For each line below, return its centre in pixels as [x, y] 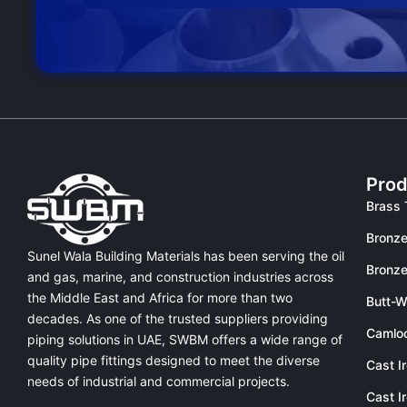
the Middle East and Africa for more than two [160, 298]
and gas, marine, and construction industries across [180, 277]
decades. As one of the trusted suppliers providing [178, 318]
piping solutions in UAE [94, 339]
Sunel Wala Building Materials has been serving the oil [186, 256]
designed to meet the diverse [231, 360]
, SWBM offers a [211, 339]
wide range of [302, 339]
